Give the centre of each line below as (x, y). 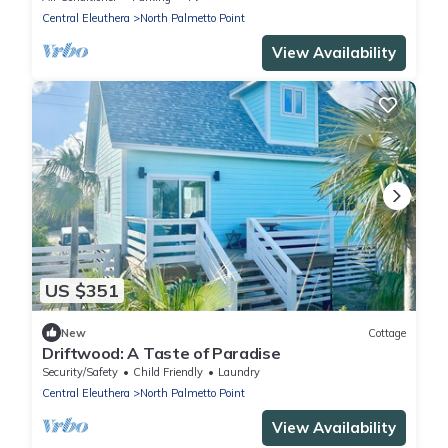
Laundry (239, 372)
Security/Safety (80, 372)
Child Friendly (168, 372)
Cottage (387, 332)
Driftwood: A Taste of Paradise (161, 353)
